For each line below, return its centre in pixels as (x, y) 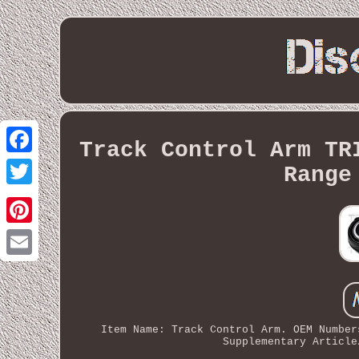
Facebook (45, 165)
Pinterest (48, 235)
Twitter (42, 197)
